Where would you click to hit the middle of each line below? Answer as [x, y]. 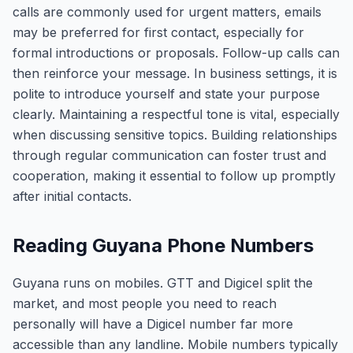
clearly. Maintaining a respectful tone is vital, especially [176, 114]
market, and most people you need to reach [145, 303]
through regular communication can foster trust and [169, 155]
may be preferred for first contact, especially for [158, 32]
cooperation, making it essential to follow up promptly [174, 176]
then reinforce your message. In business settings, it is [175, 73]
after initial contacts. [72, 196]
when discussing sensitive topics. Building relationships [175, 135]
